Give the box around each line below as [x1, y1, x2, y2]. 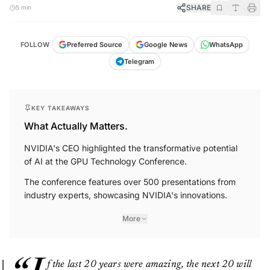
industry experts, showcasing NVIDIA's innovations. [24, 189, 227, 200]
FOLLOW [20, 40, 50, 49]
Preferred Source [67, 40, 123, 49]
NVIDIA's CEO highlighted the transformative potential [24, 142, 237, 153]
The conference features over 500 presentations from [24, 176, 236, 187]
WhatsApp [209, 40, 243, 49]
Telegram [124, 57, 154, 66]
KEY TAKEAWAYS [31, 104, 90, 111]
